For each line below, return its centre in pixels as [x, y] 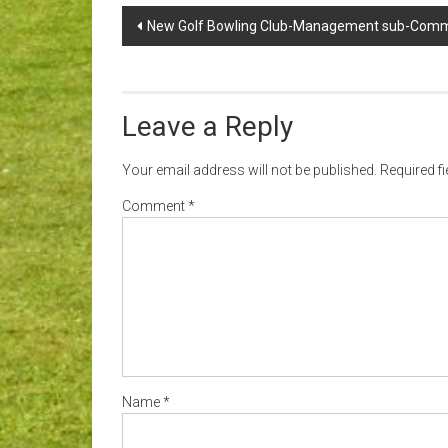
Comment [155, 206]
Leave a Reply [207, 126]
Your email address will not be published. [249, 170]
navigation [184, 58]
